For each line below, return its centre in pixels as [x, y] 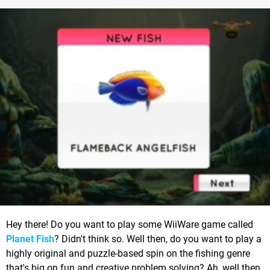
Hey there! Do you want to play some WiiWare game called [130, 225]
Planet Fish [30, 239]
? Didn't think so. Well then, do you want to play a [158, 239]
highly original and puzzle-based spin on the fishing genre [128, 254]
